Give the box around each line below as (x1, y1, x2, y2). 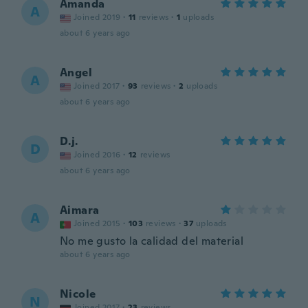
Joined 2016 (74, 149, 121, 160)
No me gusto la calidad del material (60, 234, 243, 248)
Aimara (60, 203, 100, 217)
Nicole (60, 287, 96, 301)
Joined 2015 (74, 218, 121, 229)
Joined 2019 (74, 12, 121, 23)
